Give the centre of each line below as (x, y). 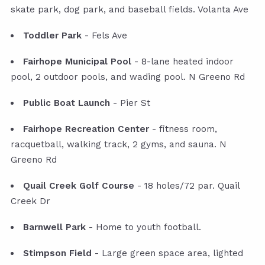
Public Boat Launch (67, 103)
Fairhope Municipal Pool (77, 62)
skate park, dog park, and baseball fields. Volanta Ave (130, 10)
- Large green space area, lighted (168, 253)
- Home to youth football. (144, 227)
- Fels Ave (105, 36)
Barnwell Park (55, 227)
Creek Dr (30, 201)
